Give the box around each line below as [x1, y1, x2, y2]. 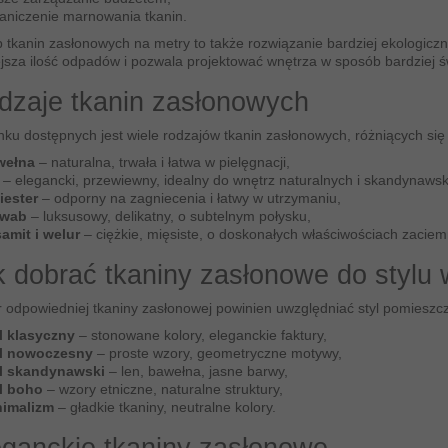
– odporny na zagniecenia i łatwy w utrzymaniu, [37, 190, 341, 207]
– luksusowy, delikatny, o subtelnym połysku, [26, 208, 311, 225]
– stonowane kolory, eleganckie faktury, [74, 327, 327, 344]
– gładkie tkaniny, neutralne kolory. [53, 399, 276, 416]
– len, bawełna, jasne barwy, [104, 363, 288, 380]
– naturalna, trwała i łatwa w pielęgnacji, [34, 154, 290, 171]
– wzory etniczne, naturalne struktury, [42, 381, 283, 398]
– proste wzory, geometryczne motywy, [92, 345, 342, 362]
